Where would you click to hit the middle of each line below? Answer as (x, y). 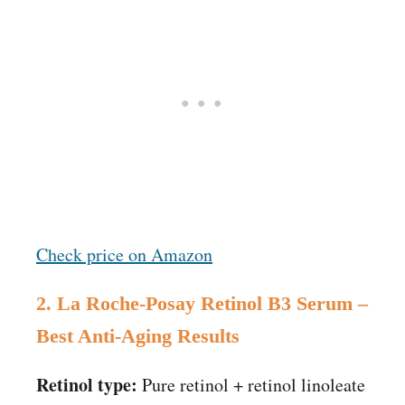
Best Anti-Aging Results (138, 336)
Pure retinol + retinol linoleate (251, 385)
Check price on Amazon (124, 255)
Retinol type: (87, 385)
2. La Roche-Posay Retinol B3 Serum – (202, 304)
